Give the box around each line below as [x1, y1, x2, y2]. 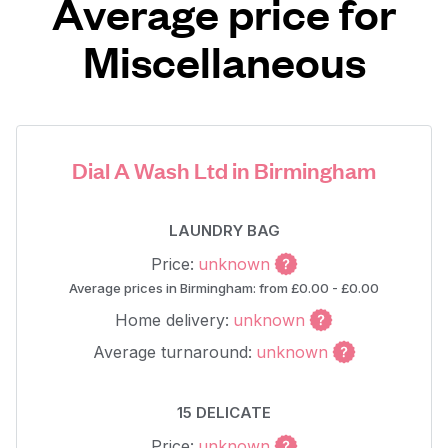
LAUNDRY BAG [168, 221, 280, 240]
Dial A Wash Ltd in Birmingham [72, 155, 376, 184]
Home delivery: [115, 310, 229, 330]
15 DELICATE [177, 403, 271, 422]
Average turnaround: [92, 342, 252, 362]
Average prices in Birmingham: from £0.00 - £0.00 [69, 280, 379, 296]
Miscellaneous [82, 33, 366, 88]
